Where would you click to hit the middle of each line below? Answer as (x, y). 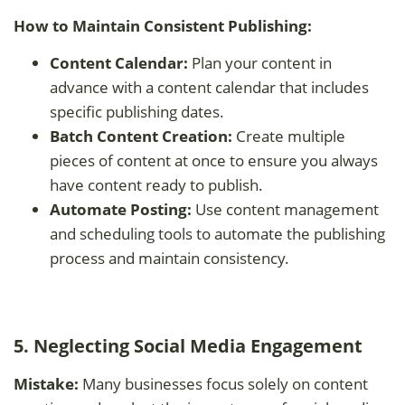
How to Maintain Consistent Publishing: (163, 25)
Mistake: (46, 383)
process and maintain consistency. (170, 258)
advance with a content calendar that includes (209, 87)
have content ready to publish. (156, 184)
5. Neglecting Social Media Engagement (188, 345)
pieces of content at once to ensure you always (214, 160)
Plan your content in (260, 62)
